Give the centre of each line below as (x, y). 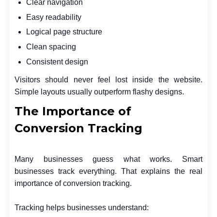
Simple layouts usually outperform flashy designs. (99, 92)
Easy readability (54, 17)
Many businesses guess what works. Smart (108, 159)
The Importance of (73, 111)
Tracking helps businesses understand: (82, 207)
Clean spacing (51, 47)
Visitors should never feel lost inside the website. (108, 79)
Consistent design (57, 62)
